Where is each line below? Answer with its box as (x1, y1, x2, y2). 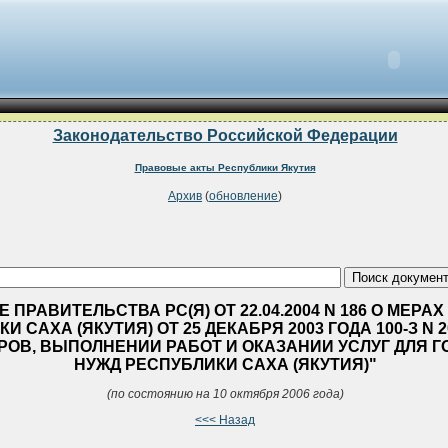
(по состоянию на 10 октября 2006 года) (106, 386, 344, 401)
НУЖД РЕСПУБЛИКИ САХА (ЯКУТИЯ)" (73, 355, 377, 373)
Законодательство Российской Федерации (52, 127, 398, 144)
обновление (209, 189, 278, 204)
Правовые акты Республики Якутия (134, 161, 316, 173)
